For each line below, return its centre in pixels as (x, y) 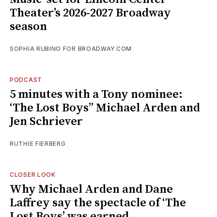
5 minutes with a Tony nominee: (96, 94)
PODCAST (26, 79)
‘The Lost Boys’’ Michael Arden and (105, 108)
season (28, 26)
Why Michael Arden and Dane (91, 189)
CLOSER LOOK (33, 174)
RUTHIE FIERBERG (38, 143)
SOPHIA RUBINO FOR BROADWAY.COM (71, 48)
